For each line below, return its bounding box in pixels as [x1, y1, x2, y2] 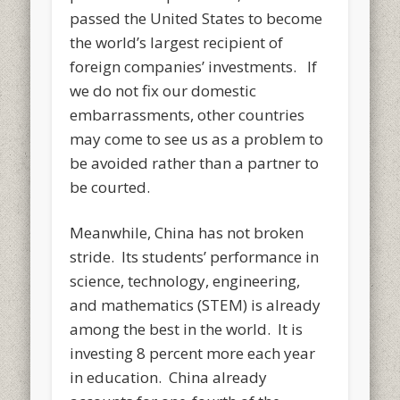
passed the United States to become [70, 7, 323, 29]
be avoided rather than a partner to [70, 152, 320, 173]
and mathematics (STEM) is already [70, 294, 321, 315]
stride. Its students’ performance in [70, 246, 320, 267]
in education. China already [70, 366, 268, 387]
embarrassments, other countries [70, 104, 305, 125]
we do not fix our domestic [70, 79, 257, 101]
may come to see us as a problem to [70, 128, 324, 149]
